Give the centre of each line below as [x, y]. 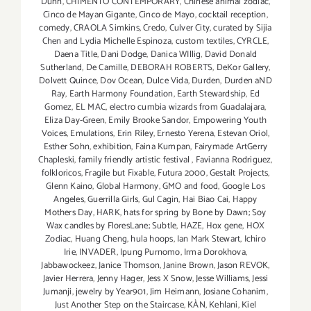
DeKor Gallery [243, 68]
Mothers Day [69, 213]
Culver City [189, 28]
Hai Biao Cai [205, 200]
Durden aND [248, 81]
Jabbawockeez [68, 266]
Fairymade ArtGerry [231, 147]
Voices [54, 134]
